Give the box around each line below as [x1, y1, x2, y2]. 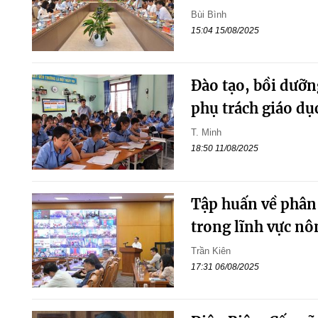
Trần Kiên [190, 245, 231, 256]
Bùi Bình [190, 9, 226, 21]
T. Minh [190, 127, 221, 138]
